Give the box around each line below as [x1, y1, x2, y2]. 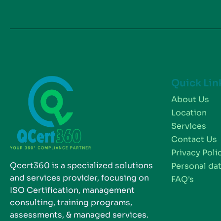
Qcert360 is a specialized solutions [10, 160, 153, 171]
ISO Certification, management [10, 185, 135, 195]
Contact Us [171, 134, 218, 145]
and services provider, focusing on [10, 173, 149, 183]
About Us [171, 94, 210, 105]
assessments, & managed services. [10, 210, 148, 220]
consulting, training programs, [10, 197, 132, 208]
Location [171, 108, 207, 118]
